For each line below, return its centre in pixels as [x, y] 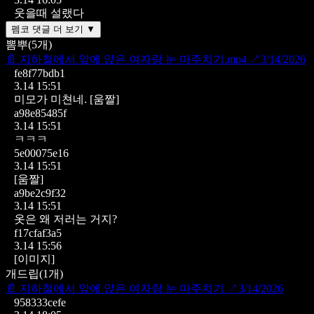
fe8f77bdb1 [40, 73]
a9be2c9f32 [40, 193]
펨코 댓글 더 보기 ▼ [53, 29]
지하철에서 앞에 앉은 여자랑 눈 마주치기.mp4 [133, 59]
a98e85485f [40, 113]
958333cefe [40, 302]
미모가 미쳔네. [50, 99]
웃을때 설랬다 [49, 13]
